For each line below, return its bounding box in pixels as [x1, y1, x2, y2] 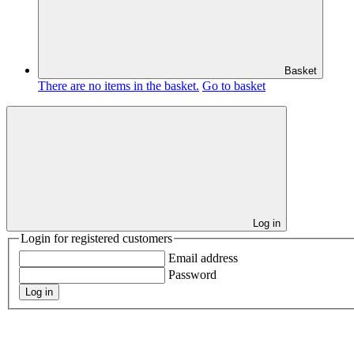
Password [168, 267, 217, 281]
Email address [168, 250, 238, 265]
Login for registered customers [21, 232, 172, 245]
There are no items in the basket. [38, 79, 199, 92]
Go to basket [202, 79, 265, 92]
